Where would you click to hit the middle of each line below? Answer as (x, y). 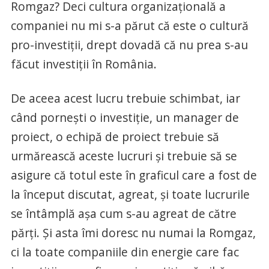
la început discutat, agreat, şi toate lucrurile (130, 194)
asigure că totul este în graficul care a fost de (134, 175)
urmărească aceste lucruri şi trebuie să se (124, 156)
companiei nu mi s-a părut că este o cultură (129, 25)
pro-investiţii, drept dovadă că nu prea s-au (129, 44)
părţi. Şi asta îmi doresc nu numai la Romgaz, (133, 232)
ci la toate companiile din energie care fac (125, 252)
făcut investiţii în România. (83, 64)
